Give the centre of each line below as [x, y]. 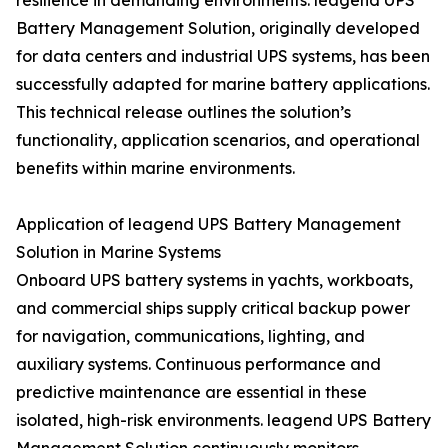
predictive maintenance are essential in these [191, 392]
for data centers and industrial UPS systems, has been [223, 56]
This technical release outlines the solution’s [183, 112]
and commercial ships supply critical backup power [213, 308]
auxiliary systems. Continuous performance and [198, 364]
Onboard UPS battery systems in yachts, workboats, [214, 280]
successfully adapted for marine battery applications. [223, 84]
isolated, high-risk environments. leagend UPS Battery [223, 420]
